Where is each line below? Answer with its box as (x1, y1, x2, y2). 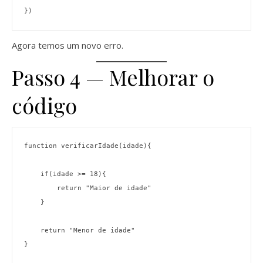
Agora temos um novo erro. (12, 39, 123, 52)
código (12, 91, 77, 120)
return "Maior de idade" (57, 184, 151, 192)
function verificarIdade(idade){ (24, 141, 151, 150)
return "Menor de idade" (41, 226, 135, 234)
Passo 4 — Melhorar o (12, 63, 214, 92)
